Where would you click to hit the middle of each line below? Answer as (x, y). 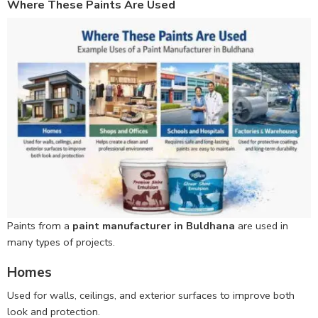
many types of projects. (61, 242)
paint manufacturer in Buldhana (154, 226)
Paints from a (40, 226)
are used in (262, 226)
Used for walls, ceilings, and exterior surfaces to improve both (151, 295)
